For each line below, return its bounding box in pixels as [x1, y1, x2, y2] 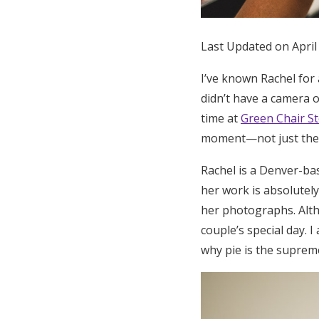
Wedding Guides [23, 99, 177, 125]
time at [201, 110, 241, 126]
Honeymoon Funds [23, 12, 199, 38]
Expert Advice [23, 68, 105, 82]
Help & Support [23, 190, 167, 216]
